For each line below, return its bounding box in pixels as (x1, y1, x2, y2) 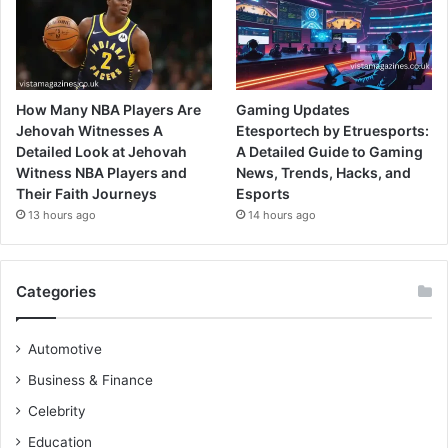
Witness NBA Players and (16, 163, 187, 181)
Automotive (28, 340, 102, 357)
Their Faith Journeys (16, 184, 157, 202)
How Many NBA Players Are (16, 100, 201, 118)
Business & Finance (28, 371, 153, 388)
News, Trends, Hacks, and (236, 163, 412, 181)
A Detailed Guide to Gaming (236, 142, 424, 160)
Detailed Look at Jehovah (16, 142, 187, 160)
